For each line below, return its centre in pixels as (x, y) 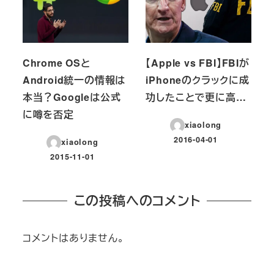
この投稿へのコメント (137, 201)
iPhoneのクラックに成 (198, 80)
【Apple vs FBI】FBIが (198, 63)
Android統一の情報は (74, 80)
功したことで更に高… (196, 97)
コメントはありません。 (73, 238)
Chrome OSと (56, 63)
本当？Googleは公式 (72, 97)
